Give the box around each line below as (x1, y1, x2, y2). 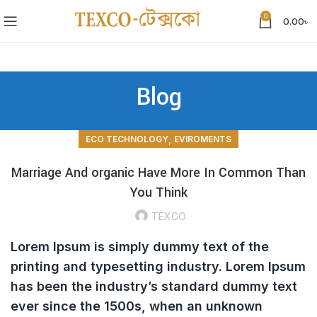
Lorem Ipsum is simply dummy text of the (11, 239, 269, 254)
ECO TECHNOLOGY (86, 134, 168, 144)
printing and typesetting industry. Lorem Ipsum (11, 259, 306, 274)
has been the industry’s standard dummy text (11, 279, 297, 294)
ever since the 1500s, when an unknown (11, 299, 263, 313)
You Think (129, 183, 188, 202)
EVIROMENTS (174, 134, 231, 144)
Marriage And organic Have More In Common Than (11, 163, 306, 182)
